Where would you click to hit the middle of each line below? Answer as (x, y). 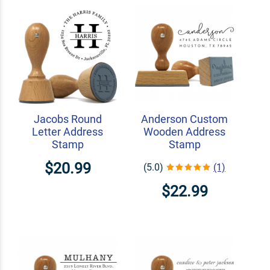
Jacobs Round (67, 119)
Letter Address (67, 131)
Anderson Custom (184, 119)
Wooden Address (184, 131)
